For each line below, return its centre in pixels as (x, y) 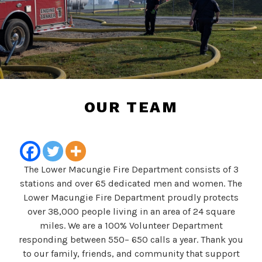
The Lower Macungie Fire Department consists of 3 (131, 170)
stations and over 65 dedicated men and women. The (131, 184)
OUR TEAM (131, 107)
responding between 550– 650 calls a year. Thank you (131, 240)
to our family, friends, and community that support (131, 254)
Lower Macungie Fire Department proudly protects (131, 198)
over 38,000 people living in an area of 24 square (131, 212)
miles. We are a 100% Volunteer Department (131, 226)
